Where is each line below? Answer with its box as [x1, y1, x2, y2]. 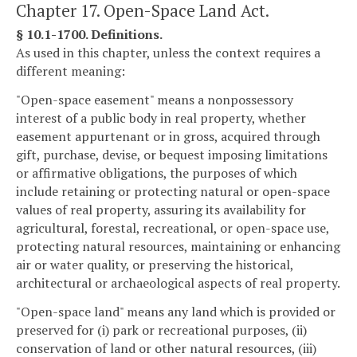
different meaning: [16, 62, 125, 80]
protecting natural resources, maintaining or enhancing [16, 237, 340, 255]
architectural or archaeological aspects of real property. [16, 273, 340, 292]
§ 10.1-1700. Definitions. [16, 25, 163, 44]
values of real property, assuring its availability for [16, 200, 306, 218]
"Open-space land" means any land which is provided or [16, 302, 335, 320]
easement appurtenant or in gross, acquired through [16, 127, 320, 145]
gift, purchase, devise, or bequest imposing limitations [16, 145, 328, 163]
